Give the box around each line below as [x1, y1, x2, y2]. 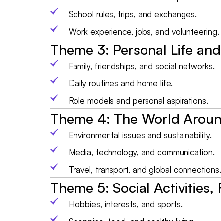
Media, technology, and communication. [69, 147, 215, 157]
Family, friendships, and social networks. [69, 60, 215, 71]
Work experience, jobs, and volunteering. [69, 26, 219, 37]
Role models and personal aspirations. [69, 95, 208, 106]
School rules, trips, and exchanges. [69, 8, 197, 19]
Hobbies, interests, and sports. [69, 198, 183, 209]
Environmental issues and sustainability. [69, 129, 212, 140]
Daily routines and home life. [69, 77, 173, 88]
